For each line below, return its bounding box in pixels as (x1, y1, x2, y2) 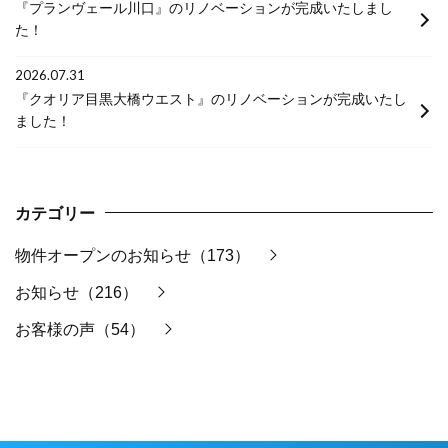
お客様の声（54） (15, 320, 145, 338)
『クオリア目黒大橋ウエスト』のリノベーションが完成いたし (15, 90, 407, 107)
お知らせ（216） (15, 283, 138, 301)
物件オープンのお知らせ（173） (15, 246, 250, 264)
